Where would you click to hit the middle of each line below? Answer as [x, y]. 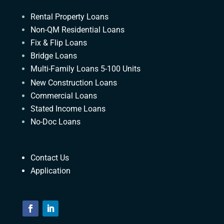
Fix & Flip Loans [58, 42]
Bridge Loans [53, 55]
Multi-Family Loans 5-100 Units [85, 68]
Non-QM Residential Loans [77, 29]
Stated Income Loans [68, 108]
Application [50, 170]
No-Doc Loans [55, 121]
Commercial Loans [63, 95]
